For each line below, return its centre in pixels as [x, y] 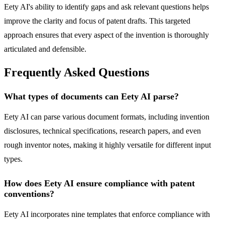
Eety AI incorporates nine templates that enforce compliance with [107, 214]
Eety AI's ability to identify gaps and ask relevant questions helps [106, 7]
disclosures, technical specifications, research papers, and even [102, 131]
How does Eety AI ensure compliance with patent [99, 184]
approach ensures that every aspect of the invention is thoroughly [106, 35]
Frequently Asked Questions [77, 73]
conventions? [29, 194]
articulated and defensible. [45, 49]
